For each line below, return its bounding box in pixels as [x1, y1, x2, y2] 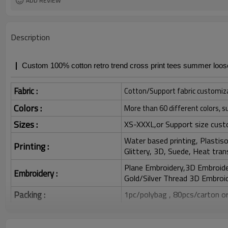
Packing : [14, 188, 47, 201]
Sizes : [14, 118, 40, 131]
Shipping [14, 205, 44, 217]
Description [11, 31, 50, 43]
